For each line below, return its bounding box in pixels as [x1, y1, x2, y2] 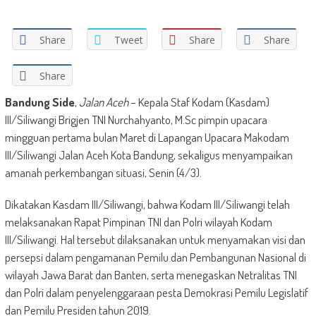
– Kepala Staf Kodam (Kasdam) [128, 95, 269, 109]
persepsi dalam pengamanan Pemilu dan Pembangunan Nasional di [4, 250, 306, 265]
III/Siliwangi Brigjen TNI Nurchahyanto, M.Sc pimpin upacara [4, 112, 267, 127]
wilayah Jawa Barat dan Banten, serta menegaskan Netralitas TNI [4, 267, 297, 282]
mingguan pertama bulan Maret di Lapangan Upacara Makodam [4, 130, 289, 145]
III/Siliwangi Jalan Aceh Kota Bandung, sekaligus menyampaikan [4, 147, 293, 162]
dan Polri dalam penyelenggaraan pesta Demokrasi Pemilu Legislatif [4, 285, 308, 300]
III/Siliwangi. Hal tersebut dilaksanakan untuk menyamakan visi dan [4, 232, 305, 247]
